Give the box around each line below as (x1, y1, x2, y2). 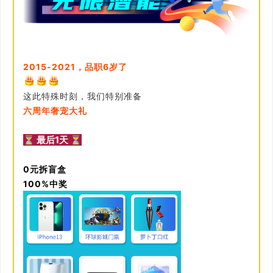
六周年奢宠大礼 (23, 105, 87, 116)
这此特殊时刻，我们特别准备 (23, 90, 142, 101)
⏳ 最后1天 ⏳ (23, 133, 82, 146)
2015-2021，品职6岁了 (23, 61, 127, 72)
